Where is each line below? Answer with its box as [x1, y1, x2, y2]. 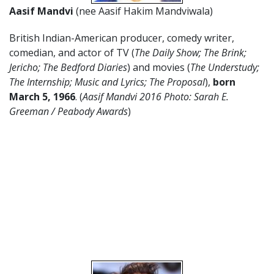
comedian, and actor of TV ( [9, 46, 135, 59]
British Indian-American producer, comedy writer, [9, 31, 234, 45]
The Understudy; [190, 61, 259, 74]
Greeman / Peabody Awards [9, 105, 128, 118]
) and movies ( [127, 61, 190, 74]
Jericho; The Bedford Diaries [9, 61, 127, 74]
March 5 [9, 90, 48, 103]
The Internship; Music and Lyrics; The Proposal [9, 75, 205, 89]
